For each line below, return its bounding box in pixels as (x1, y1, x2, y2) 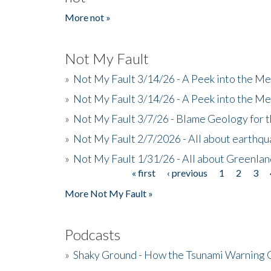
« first (132, 166, 156, 178)
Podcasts (65, 225, 120, 243)
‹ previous (167, 166, 208, 178)
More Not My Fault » (65, 187, 153, 199)
